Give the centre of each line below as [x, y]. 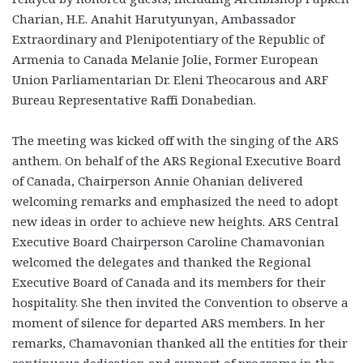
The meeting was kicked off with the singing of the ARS [175, 140]
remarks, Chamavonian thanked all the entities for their [180, 342]
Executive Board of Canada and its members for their [169, 282]
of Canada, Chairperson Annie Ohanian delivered [158, 180]
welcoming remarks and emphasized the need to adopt [175, 201]
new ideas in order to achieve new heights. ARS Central [175, 221]
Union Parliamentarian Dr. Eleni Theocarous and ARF [170, 79]
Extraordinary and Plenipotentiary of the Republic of [168, 38]
